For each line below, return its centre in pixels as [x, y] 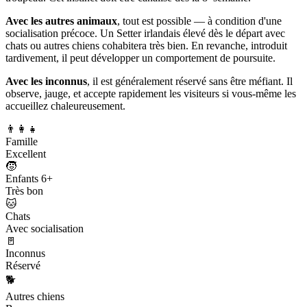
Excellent [26, 153]
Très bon [24, 191]
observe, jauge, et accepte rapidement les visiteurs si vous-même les [151, 93]
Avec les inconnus [46, 81]
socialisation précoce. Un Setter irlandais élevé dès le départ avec [145, 33]
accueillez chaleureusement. [65, 106]
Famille [22, 141]
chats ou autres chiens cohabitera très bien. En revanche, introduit [146, 45]
